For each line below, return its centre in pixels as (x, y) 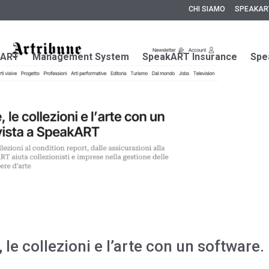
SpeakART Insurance (189, 56)
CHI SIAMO (207, 9)
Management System (80, 56)
